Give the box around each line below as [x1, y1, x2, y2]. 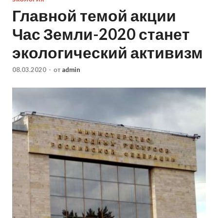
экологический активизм [12, 42, 203, 62]
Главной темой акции [12, 5, 176, 25]
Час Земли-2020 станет [12, 24, 190, 43]
